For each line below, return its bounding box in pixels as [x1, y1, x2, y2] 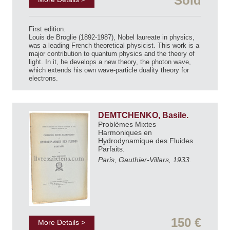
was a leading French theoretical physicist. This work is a [29, 42, 199, 50]
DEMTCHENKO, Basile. [98, 111, 190, 120]
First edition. [29, 25, 66, 33]
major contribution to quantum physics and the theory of [29, 50, 195, 58]
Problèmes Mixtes [98, 120, 156, 129]
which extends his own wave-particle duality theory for [29, 66, 189, 74]
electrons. [29, 74, 58, 83]
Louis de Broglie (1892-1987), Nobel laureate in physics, [29, 33, 195, 42]
